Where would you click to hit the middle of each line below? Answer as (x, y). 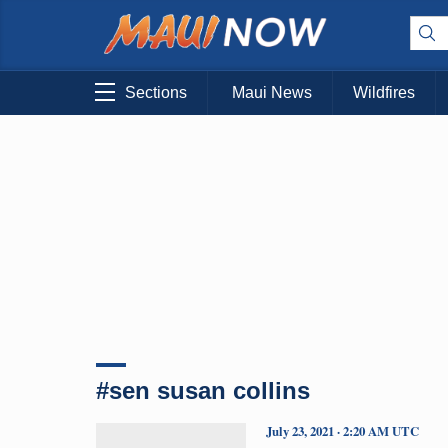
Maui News (272, 93)
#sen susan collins (203, 390)
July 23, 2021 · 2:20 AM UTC (342, 430)
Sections (156, 93)
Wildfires (384, 93)
